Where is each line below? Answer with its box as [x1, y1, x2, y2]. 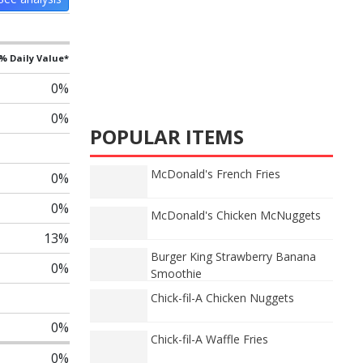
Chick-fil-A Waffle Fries [151, 331, 268, 347]
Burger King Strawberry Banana [151, 249, 316, 264]
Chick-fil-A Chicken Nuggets [151, 290, 294, 305]
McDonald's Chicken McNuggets [151, 207, 321, 223]
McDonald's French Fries [151, 166, 280, 181]
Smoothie [151, 266, 202, 281]
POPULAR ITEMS [90, 123, 244, 150]
